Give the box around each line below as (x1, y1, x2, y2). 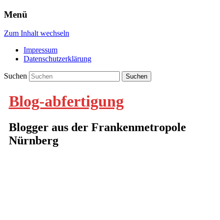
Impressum (24, 46, 57, 55)
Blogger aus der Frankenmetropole (8, 121, 186, 134)
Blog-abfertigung (8, 92, 124, 110)
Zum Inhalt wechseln (4, 29, 69, 38)
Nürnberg (8, 134, 58, 147)
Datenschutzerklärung (24, 55, 91, 63)
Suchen (4, 72, 27, 81)
